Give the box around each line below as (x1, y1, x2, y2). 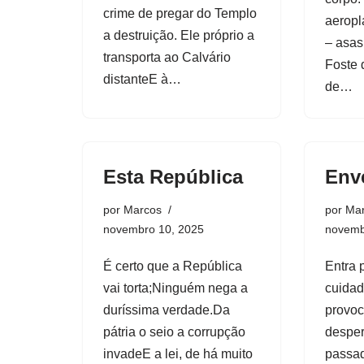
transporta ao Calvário (103, 50, 231, 64)
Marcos (123, 202, 162, 216)
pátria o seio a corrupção (103, 324, 245, 339)
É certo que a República (103, 258, 242, 273)
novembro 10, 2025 (103, 222, 204, 236)
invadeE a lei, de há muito (103, 346, 253, 361)
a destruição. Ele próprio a (103, 28, 254, 42)
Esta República (103, 165, 243, 188)
